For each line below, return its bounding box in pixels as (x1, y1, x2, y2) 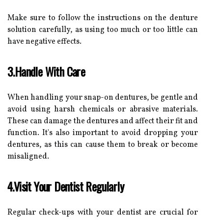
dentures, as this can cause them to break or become (7, 139, 198, 150)
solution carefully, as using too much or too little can (7, 24, 198, 35)
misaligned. (7, 151, 49, 162)
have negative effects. (7, 36, 82, 47)
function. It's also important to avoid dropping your (7, 127, 198, 138)
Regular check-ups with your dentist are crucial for (7, 207, 198, 218)
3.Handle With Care (7, 62, 85, 80)
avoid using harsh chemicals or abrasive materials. (7, 104, 198, 115)
